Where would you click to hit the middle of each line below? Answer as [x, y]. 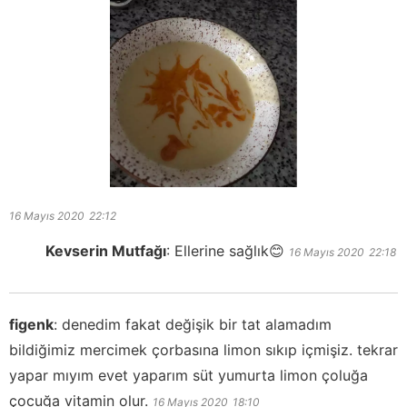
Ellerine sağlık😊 [229, 250]
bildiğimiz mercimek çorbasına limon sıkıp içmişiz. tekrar [203, 349]
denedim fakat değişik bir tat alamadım [197, 324]
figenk [31, 324]
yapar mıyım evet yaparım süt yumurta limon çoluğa [189, 375]
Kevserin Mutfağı [106, 250]
